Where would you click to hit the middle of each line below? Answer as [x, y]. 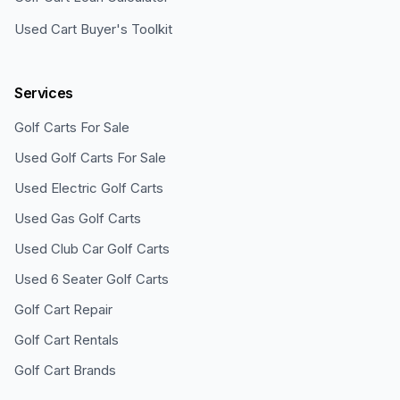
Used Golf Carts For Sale [90, 158]
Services [44, 93]
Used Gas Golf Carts [78, 218]
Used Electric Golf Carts [89, 188]
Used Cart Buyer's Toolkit [93, 29]
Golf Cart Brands [65, 370]
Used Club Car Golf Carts [92, 249]
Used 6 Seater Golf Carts [92, 279]
